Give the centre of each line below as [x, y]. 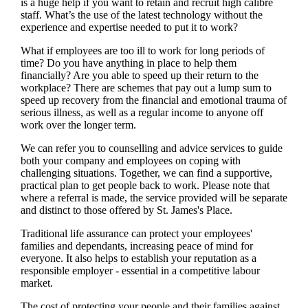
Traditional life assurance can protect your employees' [136, 233]
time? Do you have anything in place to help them [128, 63]
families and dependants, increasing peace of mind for [136, 245]
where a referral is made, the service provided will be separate [154, 197]
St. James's [180, 210]
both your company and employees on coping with [130, 160]
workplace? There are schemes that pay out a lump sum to [146, 87]
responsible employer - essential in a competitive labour [140, 270]
